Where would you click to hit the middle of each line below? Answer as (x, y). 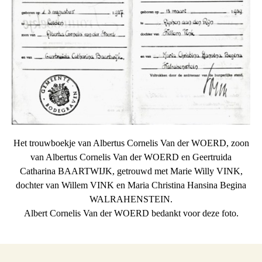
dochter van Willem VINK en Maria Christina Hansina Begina (131, 185)
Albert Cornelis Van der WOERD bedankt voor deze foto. (131, 213)
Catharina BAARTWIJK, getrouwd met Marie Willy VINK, (131, 171)
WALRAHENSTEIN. (131, 199)
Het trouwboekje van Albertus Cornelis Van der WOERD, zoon (131, 143)
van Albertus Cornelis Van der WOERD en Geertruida (131, 157)
